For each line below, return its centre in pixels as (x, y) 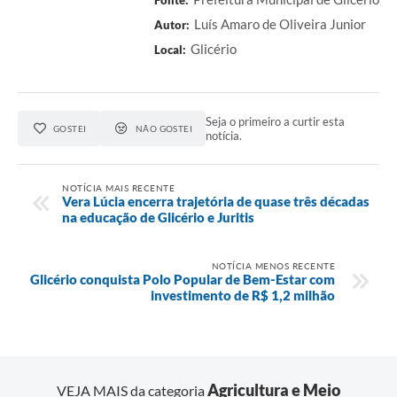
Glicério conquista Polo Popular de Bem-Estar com (183, 279)
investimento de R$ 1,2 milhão (243, 295)
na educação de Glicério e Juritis (158, 217)
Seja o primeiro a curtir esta (276, 121)
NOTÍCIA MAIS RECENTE (118, 187)
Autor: (172, 24)
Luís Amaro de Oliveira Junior (280, 23)
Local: (170, 49)
